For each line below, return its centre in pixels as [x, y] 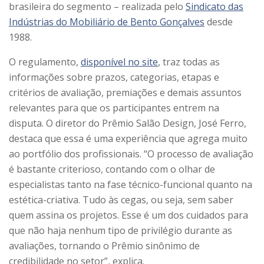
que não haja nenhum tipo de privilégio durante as [121, 231]
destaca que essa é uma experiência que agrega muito [128, 139]
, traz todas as [189, 62]
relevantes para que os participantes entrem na [114, 108]
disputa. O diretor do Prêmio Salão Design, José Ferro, [128, 123]
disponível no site [119, 62]
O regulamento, [45, 62]
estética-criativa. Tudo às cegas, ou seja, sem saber [121, 200]
